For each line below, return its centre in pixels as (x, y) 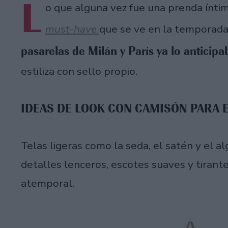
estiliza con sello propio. (79, 71)
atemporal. (48, 183)
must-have (72, 29)
